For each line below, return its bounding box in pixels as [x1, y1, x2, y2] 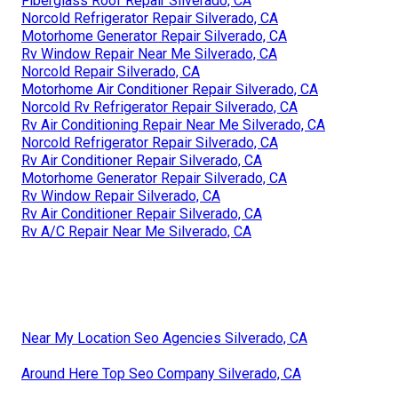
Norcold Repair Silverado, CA [21, 62, 200, 80]
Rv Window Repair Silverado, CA [21, 187, 220, 204]
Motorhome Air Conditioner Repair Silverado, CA [21, 80, 318, 98]
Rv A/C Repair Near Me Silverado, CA [21, 222, 251, 240]
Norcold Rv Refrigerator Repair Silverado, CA [21, 98, 298, 115]
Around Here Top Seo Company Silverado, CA [21, 364, 301, 382]
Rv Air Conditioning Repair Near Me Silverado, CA [21, 115, 325, 133]
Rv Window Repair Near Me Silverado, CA [21, 44, 277, 62]
